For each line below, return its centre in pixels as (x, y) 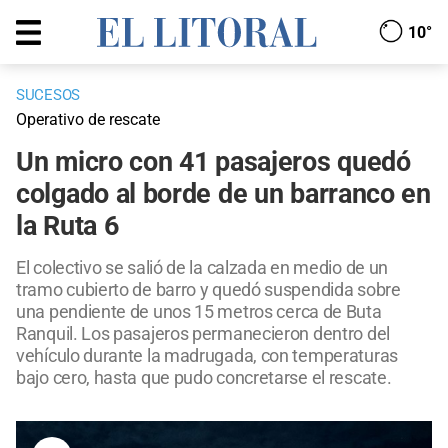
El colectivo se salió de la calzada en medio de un (202, 268)
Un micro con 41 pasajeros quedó (213, 162)
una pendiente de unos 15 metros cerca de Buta (199, 312)
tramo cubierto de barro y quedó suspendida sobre (208, 290)
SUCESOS (48, 95)
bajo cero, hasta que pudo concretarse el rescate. (204, 378)
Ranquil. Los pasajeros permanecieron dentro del (203, 334)
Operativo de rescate (88, 120)
